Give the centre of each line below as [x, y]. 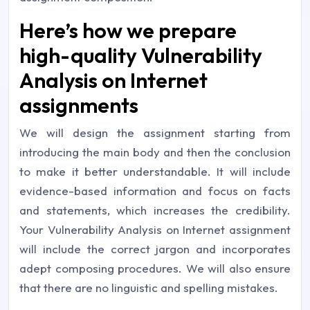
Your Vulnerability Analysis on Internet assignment [155, 229]
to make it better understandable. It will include [155, 171]
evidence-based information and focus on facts [155, 190]
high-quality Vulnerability [141, 55]
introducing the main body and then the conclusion [155, 152]
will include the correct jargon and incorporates [155, 248]
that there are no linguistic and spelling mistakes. [149, 287]
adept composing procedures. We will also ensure [155, 268]
